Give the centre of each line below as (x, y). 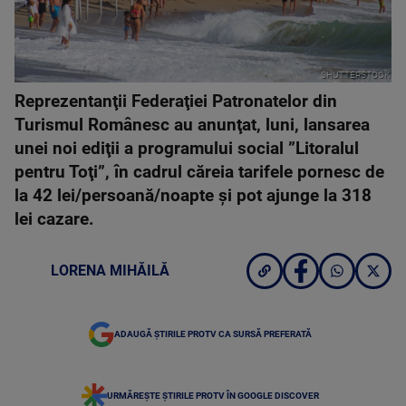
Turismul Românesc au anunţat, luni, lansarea (192, 125)
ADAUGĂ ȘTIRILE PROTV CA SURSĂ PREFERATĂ (213, 334)
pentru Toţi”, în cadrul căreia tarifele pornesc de (199, 172)
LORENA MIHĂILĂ (110, 271)
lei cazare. (54, 219)
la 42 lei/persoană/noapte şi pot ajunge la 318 (193, 196)
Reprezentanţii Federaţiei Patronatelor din (176, 101)
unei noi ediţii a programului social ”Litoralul (187, 149)
